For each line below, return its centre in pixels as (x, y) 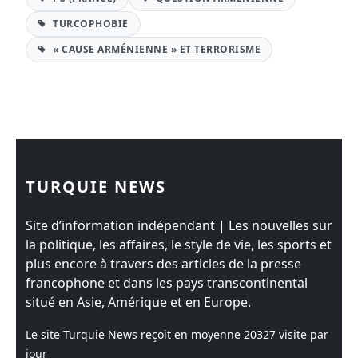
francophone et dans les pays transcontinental (167, 283)
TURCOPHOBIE (89, 24)
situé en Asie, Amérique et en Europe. (138, 302)
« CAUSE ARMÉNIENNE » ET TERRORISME (155, 49)
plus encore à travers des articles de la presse (163, 264)
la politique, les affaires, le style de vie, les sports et (179, 245)
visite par (302, 334)
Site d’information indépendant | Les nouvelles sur (179, 225)
